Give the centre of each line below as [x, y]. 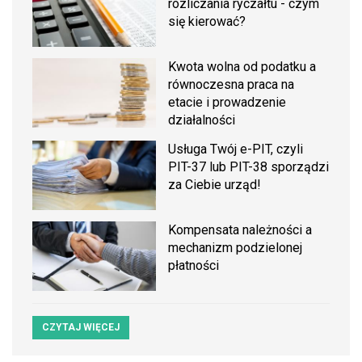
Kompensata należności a [240, 230]
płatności [194, 266]
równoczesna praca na [232, 84]
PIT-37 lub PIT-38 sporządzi [249, 166]
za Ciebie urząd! [215, 184]
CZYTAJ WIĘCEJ [81, 328]
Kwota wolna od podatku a [242, 66]
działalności [202, 120]
